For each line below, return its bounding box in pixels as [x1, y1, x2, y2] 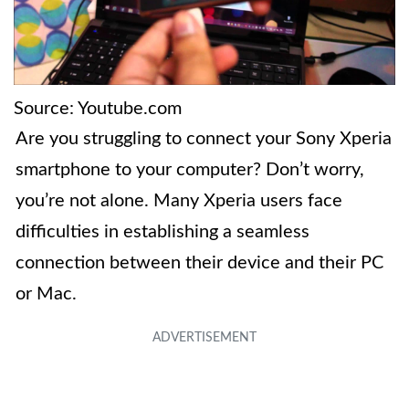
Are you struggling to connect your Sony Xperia [16, 130, 392, 149]
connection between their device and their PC [16, 254, 383, 273]
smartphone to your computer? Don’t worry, [16, 161, 364, 180]
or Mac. [16, 285, 77, 304]
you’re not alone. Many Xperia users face [16, 192, 342, 211]
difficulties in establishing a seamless [16, 223, 309, 242]
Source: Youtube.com [14, 100, 182, 119]
